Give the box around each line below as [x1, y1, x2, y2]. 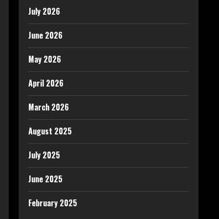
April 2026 [28, 77, 64, 89]
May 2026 [28, 53, 61, 65]
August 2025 [28, 125, 72, 137]
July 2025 [28, 149, 60, 161]
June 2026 [28, 29, 63, 41]
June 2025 [28, 173, 63, 185]
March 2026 [28, 101, 69, 113]
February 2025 [28, 197, 77, 209]
